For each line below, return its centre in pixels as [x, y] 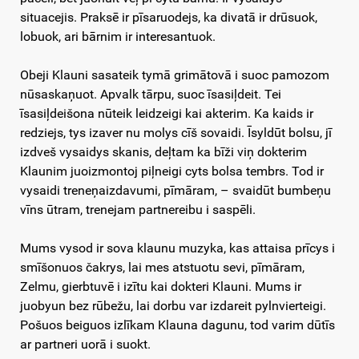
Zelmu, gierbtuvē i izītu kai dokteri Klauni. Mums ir [161, 287]
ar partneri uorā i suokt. [85, 345]
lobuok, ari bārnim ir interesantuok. [118, 37]
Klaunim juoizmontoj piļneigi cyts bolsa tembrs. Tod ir [172, 171]
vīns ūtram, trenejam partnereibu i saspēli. [138, 210]
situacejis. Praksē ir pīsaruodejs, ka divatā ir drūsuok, [169, 18]
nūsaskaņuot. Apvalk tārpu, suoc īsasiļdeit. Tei [151, 95]
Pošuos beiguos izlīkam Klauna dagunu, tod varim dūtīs [177, 325]
